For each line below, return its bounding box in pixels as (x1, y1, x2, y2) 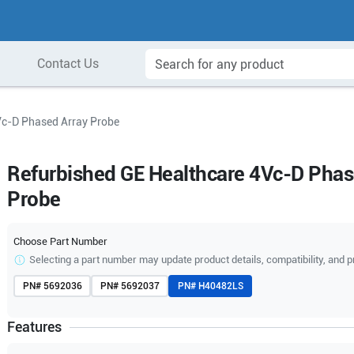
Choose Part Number (13, 235, 108, 247)
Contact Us (36, 56, 99, 71)
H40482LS (198, 281, 243, 292)
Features (7, 318, 62, 335)
